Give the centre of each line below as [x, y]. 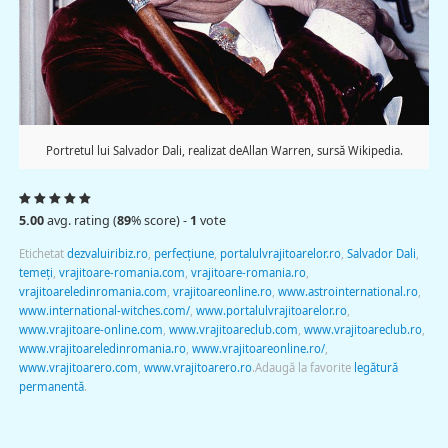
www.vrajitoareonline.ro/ [258, 348]
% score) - [160, 221]
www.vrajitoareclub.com [233, 329]
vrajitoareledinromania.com [92, 291]
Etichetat [42, 253]
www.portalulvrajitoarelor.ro [271, 310]
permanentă [51, 386]
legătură [375, 367]
